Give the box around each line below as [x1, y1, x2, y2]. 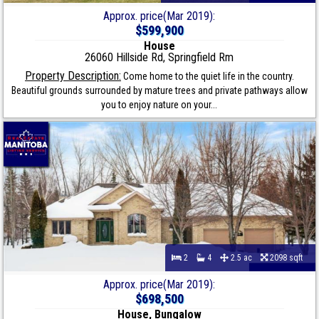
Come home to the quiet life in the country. [120, 70, 294, 83]
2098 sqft [267, 253, 309, 263]
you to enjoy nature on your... [101, 99, 218, 111]
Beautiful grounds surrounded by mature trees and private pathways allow [11, 85, 308, 97]
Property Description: [24, 69, 121, 83]
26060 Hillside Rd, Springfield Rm [85, 51, 234, 65]
